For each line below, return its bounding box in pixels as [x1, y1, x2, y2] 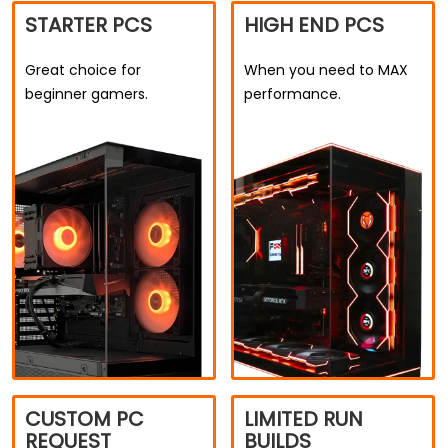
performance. [244, 83, 341, 104]
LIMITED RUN [244, 405, 363, 434]
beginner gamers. [25, 83, 148, 104]
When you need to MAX [244, 59, 408, 80]
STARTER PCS [25, 10, 152, 39]
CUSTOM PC [25, 405, 144, 434]
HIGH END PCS [244, 10, 384, 39]
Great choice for [25, 59, 141, 80]
